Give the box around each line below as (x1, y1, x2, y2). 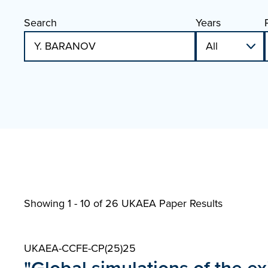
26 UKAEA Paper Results (105, 196, 223, 211)
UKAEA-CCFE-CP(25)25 (24, 240, 136, 256)
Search (24, 15, 57, 31)
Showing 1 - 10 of (24, 196, 105, 211)
